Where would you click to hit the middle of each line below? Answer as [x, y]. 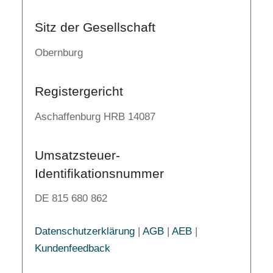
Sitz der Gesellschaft [95, 27]
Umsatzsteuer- [77, 155]
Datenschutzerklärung [85, 231]
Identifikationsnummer [99, 173]
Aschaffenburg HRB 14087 [95, 116]
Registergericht [79, 91]
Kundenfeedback [73, 248]
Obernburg [59, 52]
